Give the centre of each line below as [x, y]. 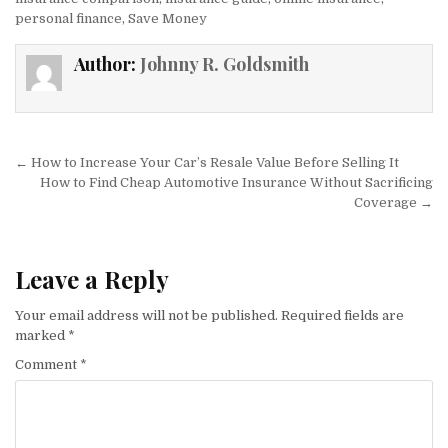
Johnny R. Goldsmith [224, 64]
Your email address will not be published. [146, 315]
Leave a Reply [92, 279]
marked [41, 335]
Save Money [167, 19]
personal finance [68, 19]
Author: [106, 64]
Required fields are [342, 315]
